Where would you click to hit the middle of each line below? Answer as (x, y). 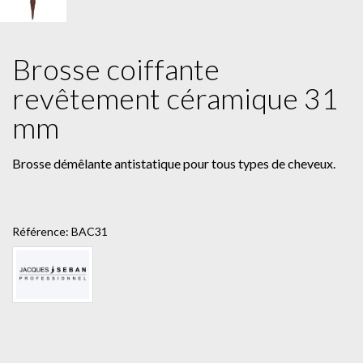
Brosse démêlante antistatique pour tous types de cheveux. (174, 164)
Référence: (41, 232)
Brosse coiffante (116, 69)
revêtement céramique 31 (175, 98)
